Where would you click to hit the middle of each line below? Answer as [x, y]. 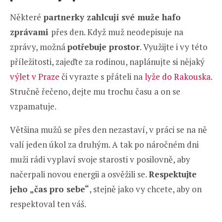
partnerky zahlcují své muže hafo [111, 17]
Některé [26, 17]
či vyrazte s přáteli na [102, 77]
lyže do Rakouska [178, 77]
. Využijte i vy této [174, 47]
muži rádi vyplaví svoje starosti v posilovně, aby [100, 160]
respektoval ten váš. [48, 204]
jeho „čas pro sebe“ [50, 189]
